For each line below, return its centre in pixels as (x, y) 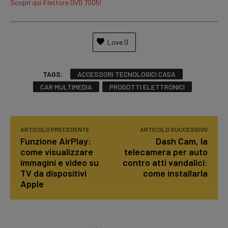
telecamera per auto (166, 151)
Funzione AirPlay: (56, 141)
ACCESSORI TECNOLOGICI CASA (126, 74)
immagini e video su (60, 162)
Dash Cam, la (181, 141)
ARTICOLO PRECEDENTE (55, 129)
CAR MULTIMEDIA (66, 87)
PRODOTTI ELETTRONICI (147, 87)
